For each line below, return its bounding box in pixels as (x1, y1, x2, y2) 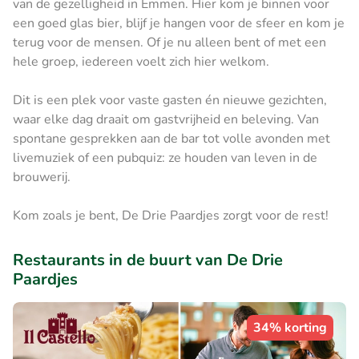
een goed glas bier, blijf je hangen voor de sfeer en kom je (13, 14, 345, 32)
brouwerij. (13, 167, 71, 186)
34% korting (253, 318, 327, 337)
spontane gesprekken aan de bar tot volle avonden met (13, 129, 330, 147)
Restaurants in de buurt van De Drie (13, 248, 283, 271)
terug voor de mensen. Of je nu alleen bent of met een (13, 33, 326, 51)
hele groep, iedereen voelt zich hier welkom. (13, 52, 269, 71)
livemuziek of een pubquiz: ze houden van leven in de (13, 148, 317, 167)
